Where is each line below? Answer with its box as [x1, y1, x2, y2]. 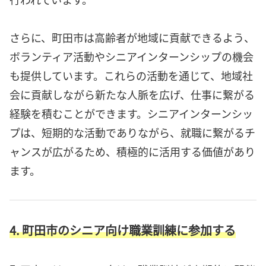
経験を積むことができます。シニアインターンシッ [9, 106, 253, 122]
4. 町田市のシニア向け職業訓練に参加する [9, 221, 236, 239]
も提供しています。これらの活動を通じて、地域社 [9, 68, 253, 84]
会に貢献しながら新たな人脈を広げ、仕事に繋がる [9, 87, 255, 103]
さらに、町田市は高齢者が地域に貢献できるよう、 [9, 30, 255, 46]
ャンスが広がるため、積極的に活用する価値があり [9, 144, 255, 160]
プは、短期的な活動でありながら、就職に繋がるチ [9, 125, 255, 141]
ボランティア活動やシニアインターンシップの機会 [9, 49, 254, 65]
